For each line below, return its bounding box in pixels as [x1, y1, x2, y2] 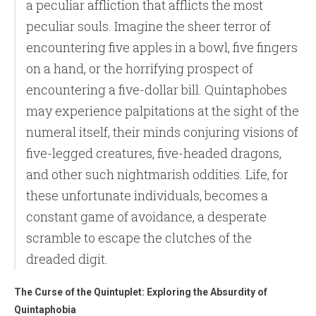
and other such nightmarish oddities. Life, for [26, 166, 288, 183]
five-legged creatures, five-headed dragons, [26, 145, 281, 162]
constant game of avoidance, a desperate [26, 208, 267, 225]
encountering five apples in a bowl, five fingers [26, 39, 298, 56]
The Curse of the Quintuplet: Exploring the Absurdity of [14, 286, 267, 298]
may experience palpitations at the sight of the [26, 102, 299, 119]
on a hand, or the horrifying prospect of [26, 60, 253, 77]
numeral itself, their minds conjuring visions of [26, 123, 298, 140]
